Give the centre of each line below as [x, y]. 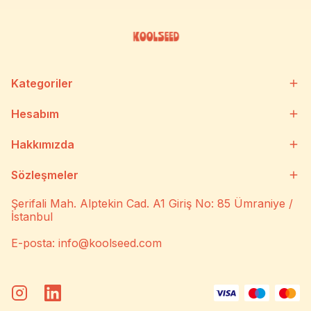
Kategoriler [42, 83]
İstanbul [32, 217]
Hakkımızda [43, 144]
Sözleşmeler [45, 175]
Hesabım [35, 114]
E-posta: [35, 243]
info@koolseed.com [110, 243]
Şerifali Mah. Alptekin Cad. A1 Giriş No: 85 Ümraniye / [152, 203]
